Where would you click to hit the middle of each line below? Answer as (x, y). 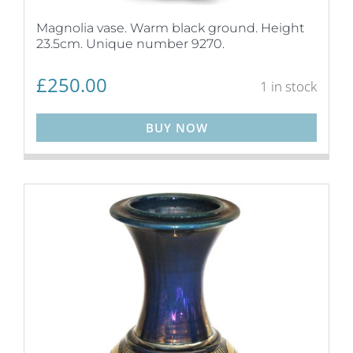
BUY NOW (176, 128)
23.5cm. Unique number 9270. (130, 44)
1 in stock (288, 86)
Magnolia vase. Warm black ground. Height (170, 28)
